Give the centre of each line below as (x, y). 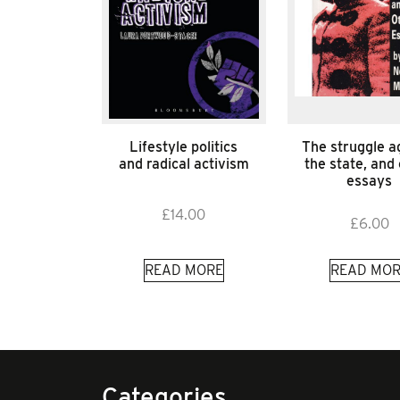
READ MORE (183, 270)
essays (370, 180)
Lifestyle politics (184, 146)
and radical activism (183, 163)
